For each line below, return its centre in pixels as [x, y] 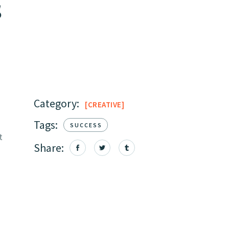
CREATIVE [105, 105]
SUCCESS [86, 125]
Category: [56, 104]
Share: [49, 147]
